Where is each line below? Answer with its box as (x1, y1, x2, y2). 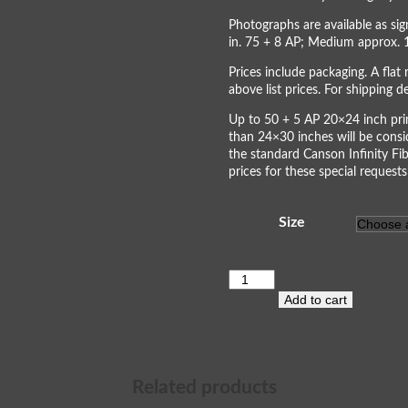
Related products (131, 378, 277, 398)
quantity (227, 322, 275, 335)
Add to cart (283, 292, 347, 307)
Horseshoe (227, 270, 288, 283)
